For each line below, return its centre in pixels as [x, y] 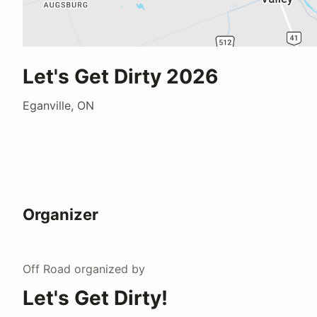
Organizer [60, 214]
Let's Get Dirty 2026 [120, 76]
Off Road [47, 269]
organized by [108, 269]
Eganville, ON [58, 105]
